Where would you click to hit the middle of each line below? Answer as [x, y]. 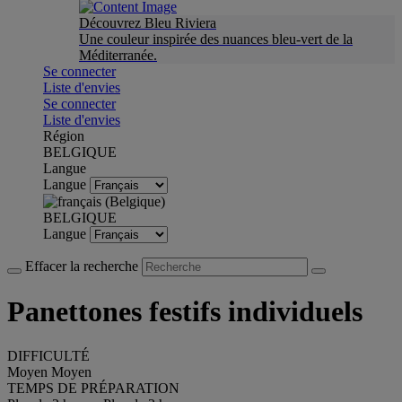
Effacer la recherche [83, 266]
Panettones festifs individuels [185, 312]
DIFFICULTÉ [48, 355]
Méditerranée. [118, 55]
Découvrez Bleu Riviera [148, 23]
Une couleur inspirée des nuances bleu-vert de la [216, 39]
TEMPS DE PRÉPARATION [93, 388]
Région [64, 136]
